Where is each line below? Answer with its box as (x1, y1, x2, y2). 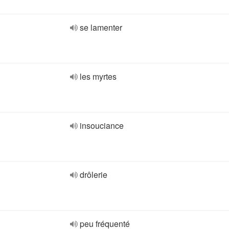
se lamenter (80, 21, 122, 33)
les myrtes (80, 71, 117, 82)
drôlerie (80, 169, 107, 180)
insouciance (80, 120, 124, 131)
